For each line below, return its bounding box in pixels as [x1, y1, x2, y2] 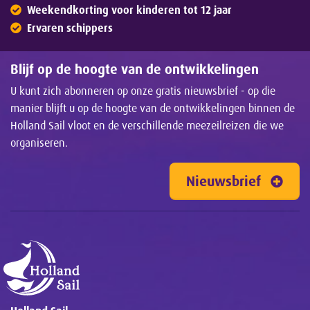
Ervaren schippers [27, 21, 113, 35]
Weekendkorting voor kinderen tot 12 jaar [27, 3, 232, 17]
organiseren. [10, 136, 68, 150]
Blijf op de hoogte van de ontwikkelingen [10, 61, 259, 78]
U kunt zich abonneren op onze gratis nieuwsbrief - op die [10, 84, 275, 98]
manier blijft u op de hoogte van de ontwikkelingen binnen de [10, 101, 295, 116]
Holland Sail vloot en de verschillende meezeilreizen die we [10, 118, 284, 133]
